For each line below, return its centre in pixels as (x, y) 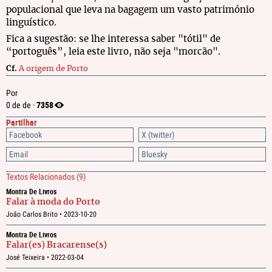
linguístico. (31, 23)
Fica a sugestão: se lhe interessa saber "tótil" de (113, 39)
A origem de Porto (53, 69)
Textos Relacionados (41, 177)
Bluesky (155, 154)
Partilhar (22, 122)
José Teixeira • (29, 257)
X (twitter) (158, 135)
